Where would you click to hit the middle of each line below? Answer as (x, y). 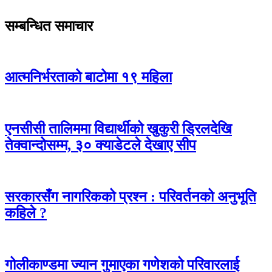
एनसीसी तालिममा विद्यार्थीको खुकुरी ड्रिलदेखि (118, 129)
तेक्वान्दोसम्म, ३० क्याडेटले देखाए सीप (100, 145)
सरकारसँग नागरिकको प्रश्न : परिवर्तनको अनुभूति (131, 196)
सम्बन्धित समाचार (49, 26)
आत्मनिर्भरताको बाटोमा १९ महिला (88, 77)
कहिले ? (26, 213)
